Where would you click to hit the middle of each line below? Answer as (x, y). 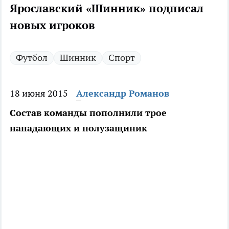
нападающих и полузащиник (78, 128)
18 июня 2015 (39, 94)
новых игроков (52, 25)
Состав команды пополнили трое (88, 113)
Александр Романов (123, 94)
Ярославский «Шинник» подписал (107, 8)
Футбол (32, 58)
